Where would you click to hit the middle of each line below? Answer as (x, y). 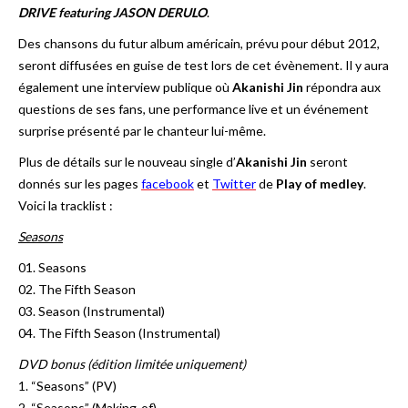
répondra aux (342, 87)
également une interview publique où (124, 87)
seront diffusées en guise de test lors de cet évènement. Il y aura (204, 65)
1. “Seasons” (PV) (67, 386)
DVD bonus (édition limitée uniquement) (132, 364)
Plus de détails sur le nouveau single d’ (127, 162)
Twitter (234, 184)
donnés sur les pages (78, 184)
